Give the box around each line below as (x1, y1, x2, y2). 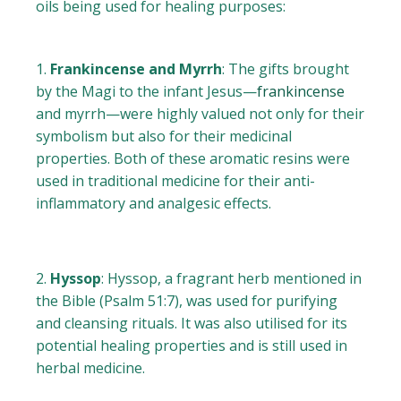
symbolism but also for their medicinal (36, 126, 293, 147)
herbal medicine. (36, 358, 146, 379)
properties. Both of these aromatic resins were (36, 149, 351, 169)
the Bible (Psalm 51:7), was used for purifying (36, 291, 338, 311)
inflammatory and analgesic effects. (36, 193, 272, 214)
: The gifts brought (222, 59, 350, 80)
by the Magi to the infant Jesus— (36, 81, 258, 102)
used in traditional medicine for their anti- (36, 171, 316, 192)
